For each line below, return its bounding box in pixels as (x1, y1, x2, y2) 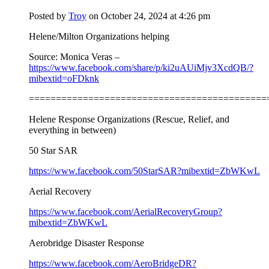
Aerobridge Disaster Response (29, 237, 144, 248)
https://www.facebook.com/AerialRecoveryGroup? (29, 206, 222, 217)
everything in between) (29, 124, 116, 135)
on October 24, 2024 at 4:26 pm (89, 10, 210, 21)
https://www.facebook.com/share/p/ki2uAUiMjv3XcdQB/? (29, 62, 253, 73)
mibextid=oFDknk (29, 73, 99, 83)
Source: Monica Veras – (29, 51, 119, 62)
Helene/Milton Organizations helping (29, 31, 169, 41)
